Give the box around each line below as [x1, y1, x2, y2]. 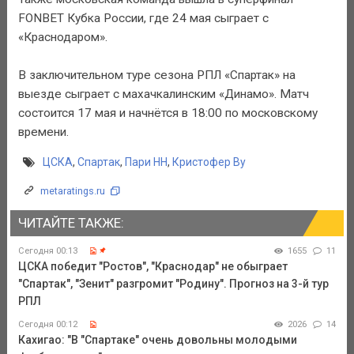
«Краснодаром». [17, 29, 107, 44]
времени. [17, 124, 69, 139]
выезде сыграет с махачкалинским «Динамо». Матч [17, 86, 309, 101]
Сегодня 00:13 [17, 245, 77, 256]
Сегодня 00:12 [17, 318, 77, 330]
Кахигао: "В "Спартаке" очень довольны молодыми [17, 333, 297, 346]
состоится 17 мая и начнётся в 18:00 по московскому [17, 105, 318, 120]
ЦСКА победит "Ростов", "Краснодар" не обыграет [17, 259, 288, 273]
